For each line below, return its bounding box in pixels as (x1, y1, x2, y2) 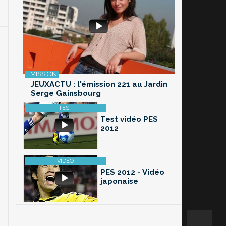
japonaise (100, 177, 138, 186)
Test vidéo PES (100, 115, 158, 124)
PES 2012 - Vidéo (100, 167, 164, 177)
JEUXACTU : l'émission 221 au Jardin (31, 80, 167, 89)
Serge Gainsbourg (31, 89, 101, 98)
